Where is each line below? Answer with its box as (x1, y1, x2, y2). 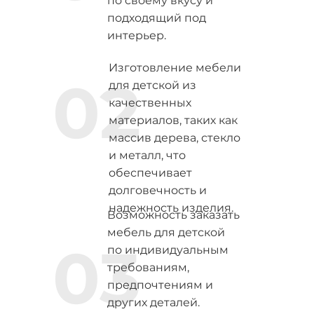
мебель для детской (107, 226, 225, 239)
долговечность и (108, 184, 207, 197)
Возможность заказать (107, 208, 240, 221)
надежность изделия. (108, 201, 233, 214)
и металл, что (108, 149, 186, 162)
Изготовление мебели (108, 61, 241, 74)
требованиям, (107, 261, 189, 274)
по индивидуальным (107, 243, 228, 257)
